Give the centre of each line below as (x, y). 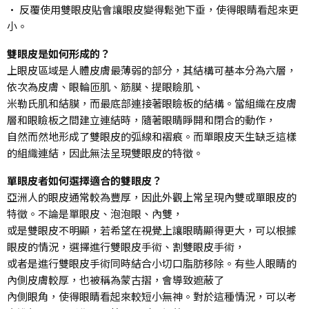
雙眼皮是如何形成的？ (59, 53)
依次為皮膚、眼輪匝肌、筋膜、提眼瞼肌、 (105, 86)
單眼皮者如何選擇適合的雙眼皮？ (84, 180)
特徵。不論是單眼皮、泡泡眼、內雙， (95, 213)
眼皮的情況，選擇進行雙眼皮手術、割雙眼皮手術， (126, 246)
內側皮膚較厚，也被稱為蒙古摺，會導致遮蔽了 (116, 279)
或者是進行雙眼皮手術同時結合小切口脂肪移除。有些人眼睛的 (152, 263)
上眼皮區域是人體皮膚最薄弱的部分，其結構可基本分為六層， (152, 70)
